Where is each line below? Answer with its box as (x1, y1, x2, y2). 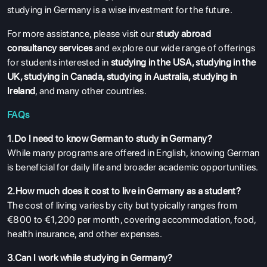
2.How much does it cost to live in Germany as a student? (7, 185, 241, 197)
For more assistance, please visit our (7, 27, 157, 39)
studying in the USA (110, 56, 192, 68)
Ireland (7, 85, 36, 97)
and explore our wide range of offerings (92, 42, 256, 54)
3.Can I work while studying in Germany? (7, 252, 173, 263)
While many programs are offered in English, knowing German (7, 147, 260, 159)
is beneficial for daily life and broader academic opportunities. (7, 161, 259, 173)
